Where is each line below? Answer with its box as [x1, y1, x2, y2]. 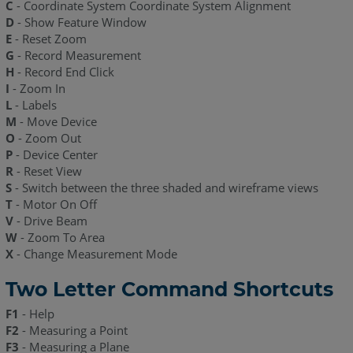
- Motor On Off [12, 196, 97, 213]
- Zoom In [12, 80, 65, 97]
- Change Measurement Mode [13, 246, 177, 262]
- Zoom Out [17, 130, 81, 147]
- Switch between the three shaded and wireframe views [11, 180, 318, 196]
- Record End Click [17, 64, 114, 80]
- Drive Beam [16, 213, 87, 229]
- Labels [11, 97, 57, 113]
